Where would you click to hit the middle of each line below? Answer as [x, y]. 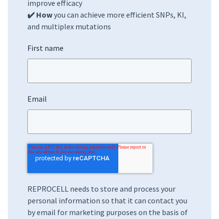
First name [45, 48]
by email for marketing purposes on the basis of [108, 212]
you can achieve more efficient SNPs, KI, [119, 15]
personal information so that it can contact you [107, 200]
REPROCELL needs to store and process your [101, 189]
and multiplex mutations [69, 26]
